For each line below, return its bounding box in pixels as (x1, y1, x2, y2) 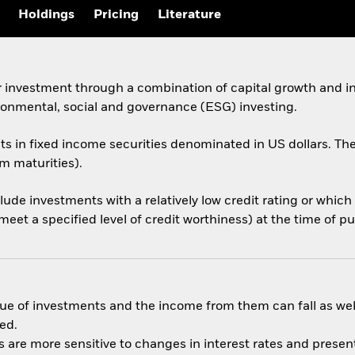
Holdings (18, 9, 74, 22)
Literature (158, 9, 221, 22)
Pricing (94, 9, 139, 22)
